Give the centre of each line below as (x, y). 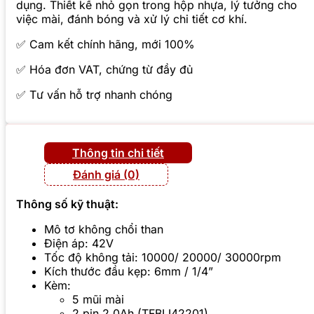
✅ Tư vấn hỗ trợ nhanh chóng (94, 95)
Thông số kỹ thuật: (67, 204)
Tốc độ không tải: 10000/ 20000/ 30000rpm (163, 258)
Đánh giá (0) (106, 175)
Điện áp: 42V (79, 244)
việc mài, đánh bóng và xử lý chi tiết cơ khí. (132, 19)
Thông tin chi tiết (118, 153)
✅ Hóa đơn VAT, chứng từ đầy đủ (104, 70)
